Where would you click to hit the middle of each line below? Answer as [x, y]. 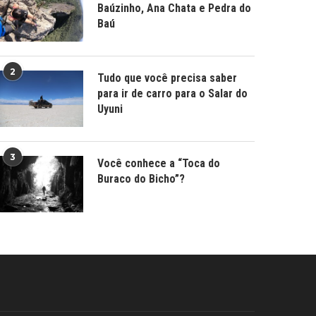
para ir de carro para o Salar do [173, 93]
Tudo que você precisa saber [168, 78]
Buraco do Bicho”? [141, 179]
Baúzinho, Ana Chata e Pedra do [175, 8]
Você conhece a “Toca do [159, 163]
